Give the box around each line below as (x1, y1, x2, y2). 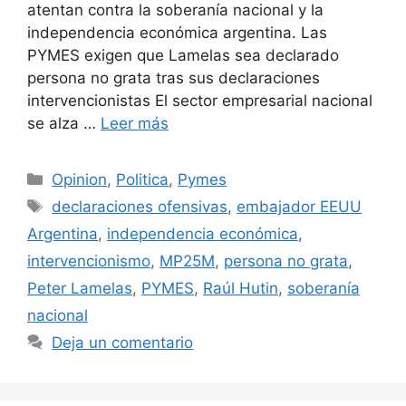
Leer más (101, 114, 169, 133)
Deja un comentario (52, 333, 194, 353)
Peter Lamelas (27, 279, 132, 298)
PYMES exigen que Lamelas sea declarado (27, 46, 339, 65)
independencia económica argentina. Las (27, 24, 327, 43)
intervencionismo (27, 252, 150, 271)
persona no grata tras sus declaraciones (27, 69, 320, 88)
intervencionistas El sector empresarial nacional (27, 92, 372, 111)
